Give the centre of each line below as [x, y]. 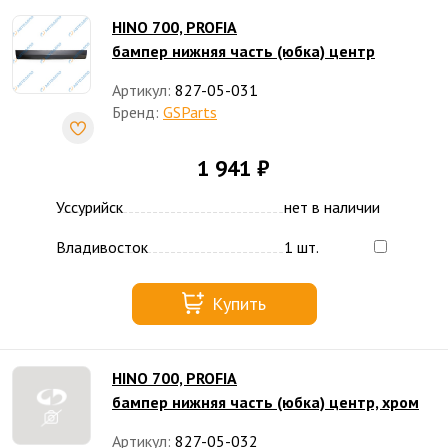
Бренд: [135, 112]
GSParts [190, 112]
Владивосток [102, 247]
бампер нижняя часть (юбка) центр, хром [265, 402]
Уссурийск [89, 207]
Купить [239, 303]
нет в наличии [332, 207]
